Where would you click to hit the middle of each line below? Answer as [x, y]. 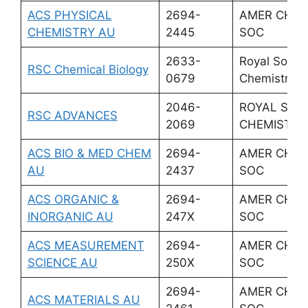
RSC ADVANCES [72, 115]
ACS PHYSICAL [69, 15]
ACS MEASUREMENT [86, 245]
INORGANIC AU [70, 216]
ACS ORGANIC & [73, 199]
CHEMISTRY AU [71, 32]
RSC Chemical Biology [88, 69]
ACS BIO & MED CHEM [89, 153]
